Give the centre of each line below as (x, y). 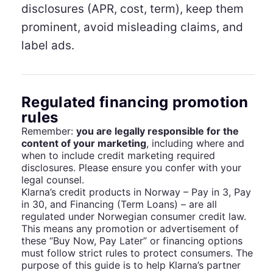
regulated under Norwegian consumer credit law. (134, 216)
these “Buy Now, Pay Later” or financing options (132, 240)
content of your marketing (84, 143)
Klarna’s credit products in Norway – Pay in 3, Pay (136, 192)
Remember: (49, 131)
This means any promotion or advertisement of (130, 228)
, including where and (195, 143)
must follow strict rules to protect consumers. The (137, 253)
